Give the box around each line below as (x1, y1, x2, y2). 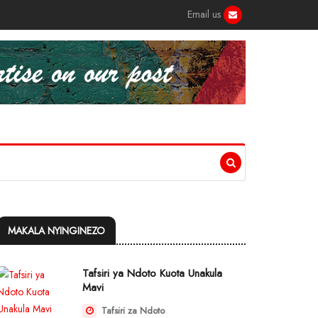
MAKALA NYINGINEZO (8, 224, 105, 238)
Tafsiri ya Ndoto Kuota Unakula (82, 265, 222, 281)
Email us (187, 7, 224, 21)
